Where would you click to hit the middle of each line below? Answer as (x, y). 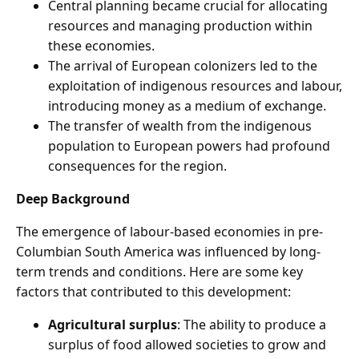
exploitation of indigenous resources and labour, (195, 86)
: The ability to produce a (252, 325)
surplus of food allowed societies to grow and (187, 345)
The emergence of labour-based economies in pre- (169, 232)
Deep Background (73, 199)
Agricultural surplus (113, 325)
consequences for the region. (137, 166)
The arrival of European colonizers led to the (183, 66)
